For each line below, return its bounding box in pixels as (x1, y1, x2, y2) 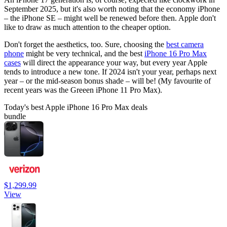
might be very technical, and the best (24, 49, 144, 58)
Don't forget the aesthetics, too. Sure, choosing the (4, 40, 166, 49)
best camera (166, 40, 204, 49)
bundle (4, 111, 26, 121)
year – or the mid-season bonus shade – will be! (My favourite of (4, 76, 211, 85)
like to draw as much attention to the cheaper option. (4, 22, 171, 31)
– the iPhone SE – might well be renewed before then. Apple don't (4, 13, 216, 22)
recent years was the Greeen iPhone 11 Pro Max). (4, 85, 162, 94)
